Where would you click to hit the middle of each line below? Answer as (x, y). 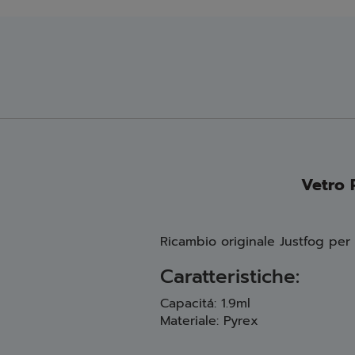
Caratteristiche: (229, 276)
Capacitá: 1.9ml (205, 303)
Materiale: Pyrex (209, 321)
